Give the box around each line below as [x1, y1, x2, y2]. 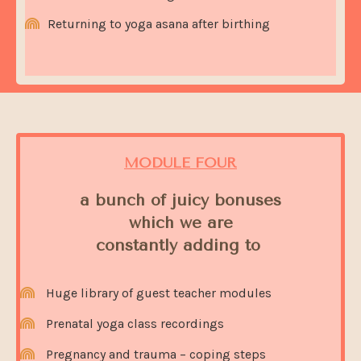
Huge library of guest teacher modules [43, 285, 272, 301]
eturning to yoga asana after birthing [56, 16, 270, 32]
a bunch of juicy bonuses [80, 191, 281, 210]
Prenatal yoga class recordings [46, 316, 224, 332]
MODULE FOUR [124, 154, 237, 172]
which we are [128, 214, 233, 233]
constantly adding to [95, 236, 266, 255]
